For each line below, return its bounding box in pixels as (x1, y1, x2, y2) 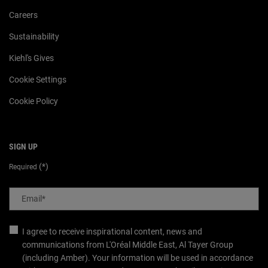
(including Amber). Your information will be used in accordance (22, 252, 253, 263)
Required (9, 162, 39, 171)
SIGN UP (9, 141, 38, 151)
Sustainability (9, 31, 59, 41)
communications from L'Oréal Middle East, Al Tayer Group (22, 239, 233, 249)
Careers (9, 10, 38, 20)
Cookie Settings (9, 74, 66, 84)
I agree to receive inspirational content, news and (22, 226, 202, 236)
